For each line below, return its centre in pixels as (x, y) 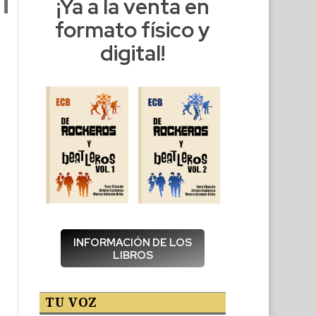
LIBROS (133, 256)
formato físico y (133, 30)
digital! (133, 53)
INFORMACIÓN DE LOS (133, 243)
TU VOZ (71, 302)
